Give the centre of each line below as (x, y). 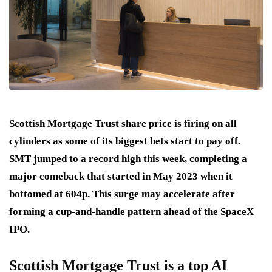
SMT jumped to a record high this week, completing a (128, 158)
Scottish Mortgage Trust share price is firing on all (123, 123)
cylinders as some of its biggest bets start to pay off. (125, 141)
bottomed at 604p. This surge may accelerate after (122, 194)
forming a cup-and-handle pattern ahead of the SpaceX (131, 211)
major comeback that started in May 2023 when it (121, 176)
